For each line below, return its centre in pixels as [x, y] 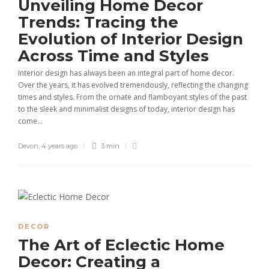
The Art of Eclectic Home [121, 245]
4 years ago [59, 146]
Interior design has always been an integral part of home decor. [126, 73]
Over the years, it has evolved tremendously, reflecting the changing [133, 85]
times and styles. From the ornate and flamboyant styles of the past [132, 97]
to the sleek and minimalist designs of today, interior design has [126, 109]
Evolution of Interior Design [131, 39]
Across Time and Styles [116, 56]
